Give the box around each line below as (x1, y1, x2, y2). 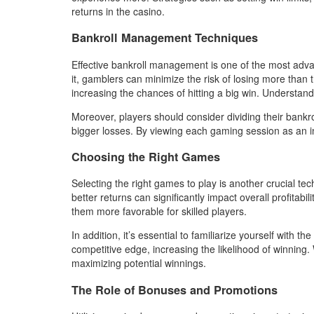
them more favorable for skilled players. (71, 204, 247, 219)
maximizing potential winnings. (71, 256, 206, 271)
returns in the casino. (71, 4, 165, 18)
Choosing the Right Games (71, 148, 220, 165)
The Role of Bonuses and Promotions (71, 281, 278, 298)
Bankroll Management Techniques (71, 29, 258, 46)
